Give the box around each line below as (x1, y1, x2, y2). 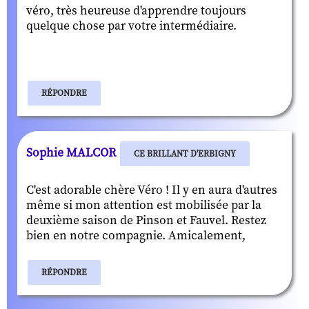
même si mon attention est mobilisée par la (26, 197, 261, 213)
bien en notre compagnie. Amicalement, (26, 228, 246, 243)
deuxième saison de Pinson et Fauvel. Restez (26, 212, 266, 228)
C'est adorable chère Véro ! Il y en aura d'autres (26, 182, 277, 198)
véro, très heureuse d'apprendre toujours (26, 3, 246, 19)
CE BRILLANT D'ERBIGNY (134, 148, 236, 159)
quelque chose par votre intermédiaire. (26, 18, 237, 34)
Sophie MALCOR (26, 145, 119, 161)
